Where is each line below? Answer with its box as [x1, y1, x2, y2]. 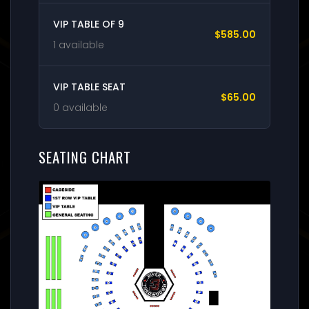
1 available [53, 37, 104, 52]
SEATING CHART [39, 146, 132, 168]
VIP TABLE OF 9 [53, 17, 124, 31]
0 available [53, 100, 108, 114]
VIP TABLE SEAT [53, 79, 126, 94]
